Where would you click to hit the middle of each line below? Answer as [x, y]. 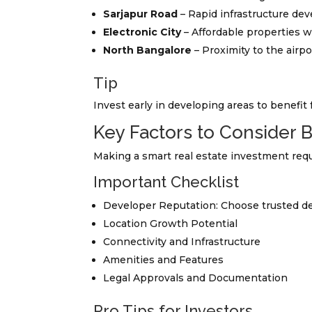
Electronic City [142, 32]
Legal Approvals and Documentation [196, 278]
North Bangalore [148, 50]
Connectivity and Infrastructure [182, 242]
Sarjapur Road [141, 14]
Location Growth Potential [171, 224]
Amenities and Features [164, 260]
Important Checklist [166, 182]
